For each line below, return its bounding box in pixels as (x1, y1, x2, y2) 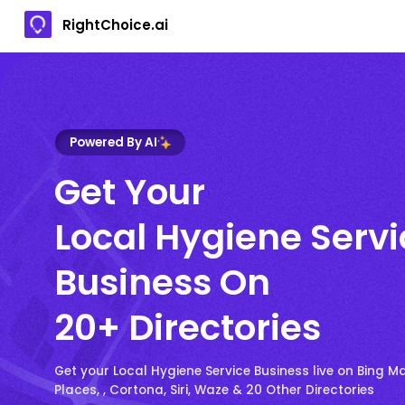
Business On (54, 257, 270, 307)
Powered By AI (70, 133, 157, 151)
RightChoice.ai (62, 14, 168, 34)
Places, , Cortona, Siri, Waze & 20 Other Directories (54, 381, 374, 399)
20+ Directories (54, 302, 321, 353)
